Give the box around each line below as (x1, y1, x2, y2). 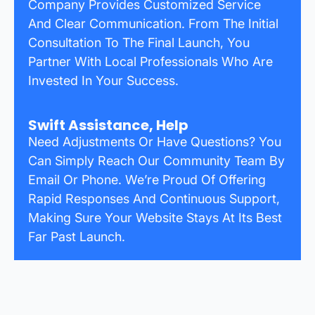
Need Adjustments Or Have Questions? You (28, 134, 281, 149)
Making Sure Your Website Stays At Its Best (28, 210, 282, 225)
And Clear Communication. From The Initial (28, 15, 278, 31)
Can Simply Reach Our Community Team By (28, 153, 285, 168)
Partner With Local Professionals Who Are (28, 53, 273, 69)
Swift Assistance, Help (28, 115, 188, 135)
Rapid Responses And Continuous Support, (28, 191, 280, 206)
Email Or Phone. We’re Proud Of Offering (28, 172, 266, 187)
